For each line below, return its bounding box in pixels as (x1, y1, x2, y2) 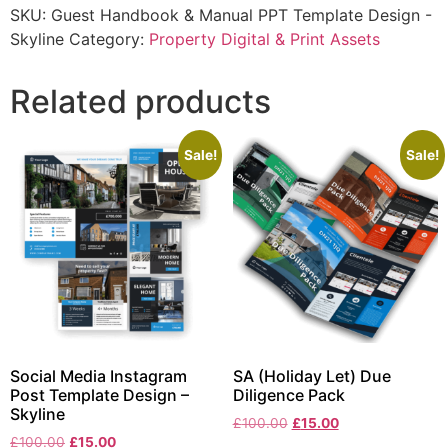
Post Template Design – (10, 384, 189, 405)
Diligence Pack (232, 384, 345, 405)
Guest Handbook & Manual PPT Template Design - (51, 5, 432, 26)
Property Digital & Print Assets (149, 29, 380, 50)
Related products (10, 82, 271, 122)
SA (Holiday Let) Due (232, 365, 391, 386)
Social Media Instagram (10, 365, 187, 386)
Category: (69, 29, 149, 50)
